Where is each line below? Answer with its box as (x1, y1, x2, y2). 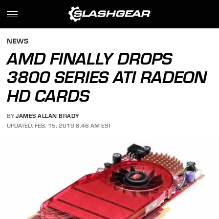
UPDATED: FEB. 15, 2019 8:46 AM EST (7, 122, 111, 129)
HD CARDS (7, 86, 90, 106)
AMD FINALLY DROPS (7, 49, 173, 68)
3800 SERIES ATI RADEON (7, 67, 207, 87)
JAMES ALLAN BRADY (16, 112, 79, 120)
